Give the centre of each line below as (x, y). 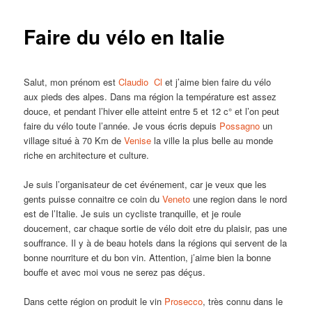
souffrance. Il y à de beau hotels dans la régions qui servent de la (156, 242)
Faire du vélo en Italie (125, 37)
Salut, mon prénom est (71, 81)
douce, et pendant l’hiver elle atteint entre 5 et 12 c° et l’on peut (152, 111)
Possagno (240, 125)
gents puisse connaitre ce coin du (93, 198)
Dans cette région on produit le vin (94, 301)
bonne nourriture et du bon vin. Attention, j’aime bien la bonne (148, 257)
